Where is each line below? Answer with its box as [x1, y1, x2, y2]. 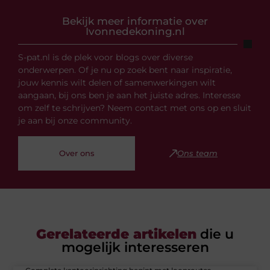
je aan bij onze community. [18, 115, 132, 127]
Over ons [58, 148, 95, 158]
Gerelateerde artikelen [36, 225, 196, 242]
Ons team [177, 148, 218, 158]
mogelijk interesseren [61, 239, 209, 256]
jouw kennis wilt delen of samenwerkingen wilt [18, 77, 216, 89]
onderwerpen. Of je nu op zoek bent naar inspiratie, [18, 64, 232, 76]
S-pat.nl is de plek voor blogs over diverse [18, 52, 193, 63]
